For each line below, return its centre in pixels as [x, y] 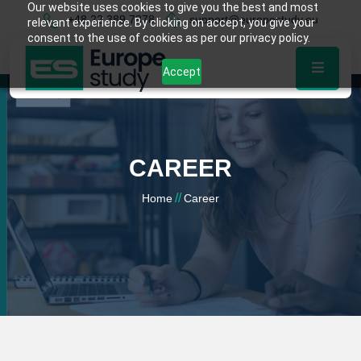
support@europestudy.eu [253, 19]
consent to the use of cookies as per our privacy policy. [168, 38]
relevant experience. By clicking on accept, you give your [171, 23]
